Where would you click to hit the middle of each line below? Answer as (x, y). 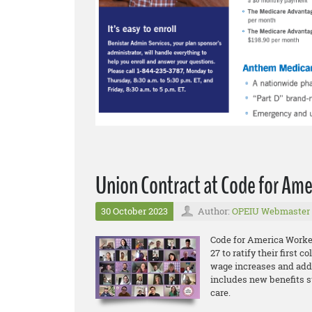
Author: (215, 211)
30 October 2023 (134, 211)
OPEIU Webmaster (271, 211)
